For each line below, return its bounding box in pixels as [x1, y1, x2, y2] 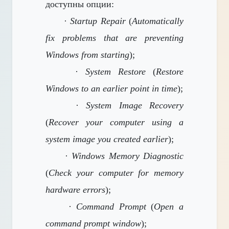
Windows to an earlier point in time [45, 83, 177, 94]
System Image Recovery [86, 100, 184, 110]
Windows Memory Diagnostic [72, 151, 184, 161]
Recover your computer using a [49, 117, 184, 127]
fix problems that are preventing [45, 33, 184, 43]
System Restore [85, 66, 146, 77]
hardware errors [45, 185, 105, 195]
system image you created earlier [45, 134, 168, 144]
